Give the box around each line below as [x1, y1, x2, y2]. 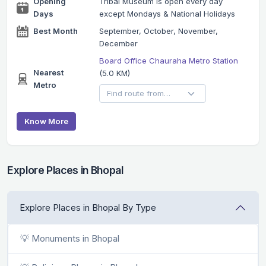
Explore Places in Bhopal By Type [20, 202, 156, 214]
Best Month [33, 26, 78, 36]
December [99, 39, 138, 49]
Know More [24, 116, 68, 126]
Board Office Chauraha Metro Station [99, 56, 238, 66]
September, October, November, [99, 26, 218, 36]
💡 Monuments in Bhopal [20, 233, 119, 245]
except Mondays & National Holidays [99, 9, 235, 19]
